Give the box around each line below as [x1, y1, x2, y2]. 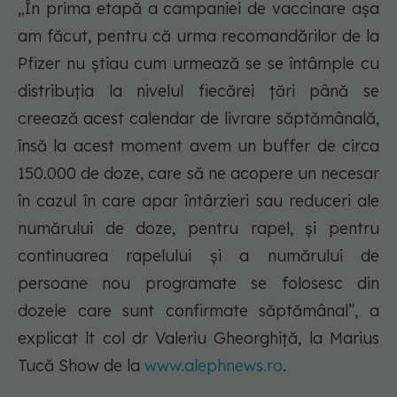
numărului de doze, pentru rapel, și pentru [18, 218, 379, 239]
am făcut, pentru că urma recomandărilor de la [18, 26, 379, 47]
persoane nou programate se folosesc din [18, 273, 379, 294]
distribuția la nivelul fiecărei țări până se [18, 81, 379, 102]
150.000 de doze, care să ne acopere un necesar [18, 163, 379, 184]
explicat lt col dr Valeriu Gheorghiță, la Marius [18, 328, 379, 349]
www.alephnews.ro [144, 355, 283, 377]
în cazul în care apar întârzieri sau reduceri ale [18, 191, 379, 212]
